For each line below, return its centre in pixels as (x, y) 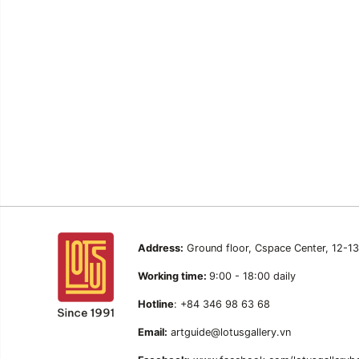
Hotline (156, 304)
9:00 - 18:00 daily (252, 276)
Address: (161, 248)
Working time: (173, 276)
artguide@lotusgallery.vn (229, 332)
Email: (153, 332)
